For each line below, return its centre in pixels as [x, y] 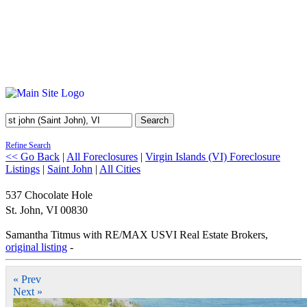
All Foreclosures [102, 157]
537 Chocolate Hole [49, 195]
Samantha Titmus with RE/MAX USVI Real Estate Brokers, [137, 235]
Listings [23, 169]
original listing [36, 247]
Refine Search [28, 145]
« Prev [27, 279]
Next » [28, 292]
